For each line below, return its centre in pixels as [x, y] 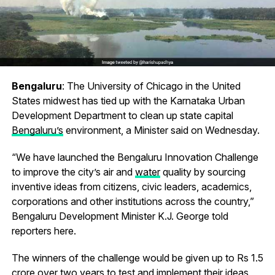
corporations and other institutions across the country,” [133, 201]
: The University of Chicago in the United [151, 86]
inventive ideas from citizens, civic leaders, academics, [131, 186]
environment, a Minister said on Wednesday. [161, 130]
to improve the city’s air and [73, 172]
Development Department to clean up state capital [122, 115]
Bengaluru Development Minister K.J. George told [120, 216]
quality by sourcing [203, 172]
